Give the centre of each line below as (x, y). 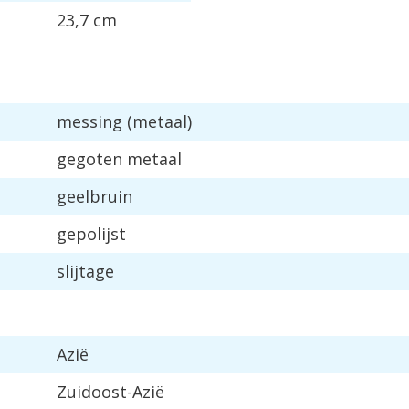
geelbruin (94, 196)
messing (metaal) (124, 121)
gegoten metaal (119, 159)
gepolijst (91, 234)
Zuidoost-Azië (110, 392)
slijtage (85, 271)
